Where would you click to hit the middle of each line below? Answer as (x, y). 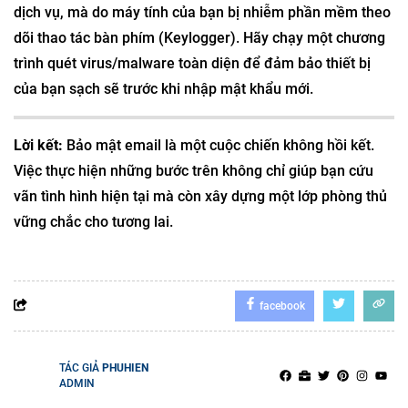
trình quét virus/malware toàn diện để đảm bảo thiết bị (192, 63)
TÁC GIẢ (81, 368)
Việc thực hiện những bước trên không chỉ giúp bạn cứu (194, 171)
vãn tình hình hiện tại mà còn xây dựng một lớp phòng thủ (200, 196)
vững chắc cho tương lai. (93, 222)
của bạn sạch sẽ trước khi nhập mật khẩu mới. (163, 89)
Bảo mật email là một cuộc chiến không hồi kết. (219, 145)
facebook (281, 306)
